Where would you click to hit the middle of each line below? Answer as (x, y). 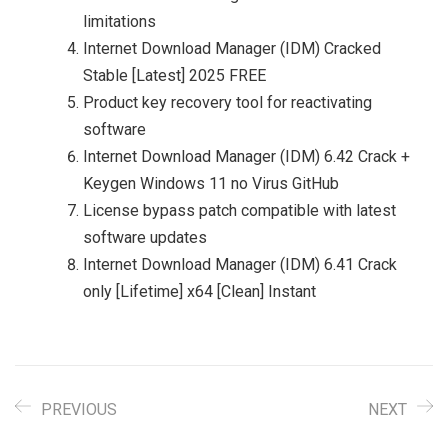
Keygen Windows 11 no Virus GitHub (211, 183)
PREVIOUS (79, 409)
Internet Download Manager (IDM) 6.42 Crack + (246, 156)
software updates (145, 237)
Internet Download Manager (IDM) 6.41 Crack (240, 264)
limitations (119, 21)
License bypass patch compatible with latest (239, 210)
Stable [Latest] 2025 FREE (174, 75)
